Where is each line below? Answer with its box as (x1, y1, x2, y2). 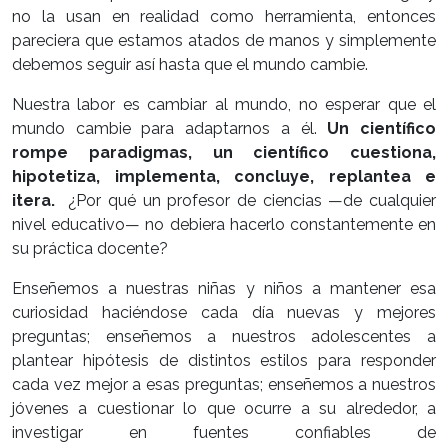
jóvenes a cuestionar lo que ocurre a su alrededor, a (12, 398, 436, 418)
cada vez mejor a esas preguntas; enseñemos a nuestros (12, 374, 436, 394)
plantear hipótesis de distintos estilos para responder (12, 350, 436, 370)
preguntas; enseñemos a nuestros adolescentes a (12, 326, 436, 346)
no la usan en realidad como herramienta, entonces (12, 6, 436, 26)
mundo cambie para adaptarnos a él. (12, 118, 317, 138)
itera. (12, 190, 55, 210)
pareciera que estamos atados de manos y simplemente (12, 30, 436, 50)
